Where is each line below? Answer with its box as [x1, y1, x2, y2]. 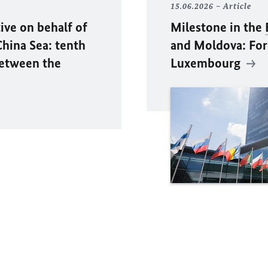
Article [223, 1, 251, 11]
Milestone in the [170, 19, 265, 35]
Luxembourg [170, 55, 243, 71]
